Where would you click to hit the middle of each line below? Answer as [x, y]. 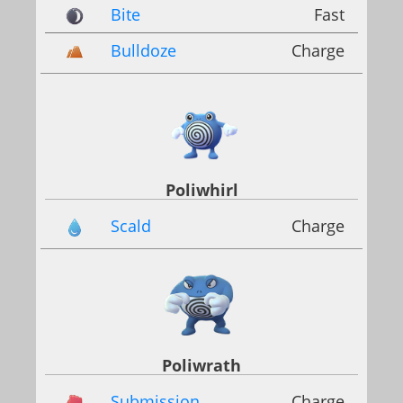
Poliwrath [201, 366]
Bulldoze [143, 50]
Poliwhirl [201, 189]
